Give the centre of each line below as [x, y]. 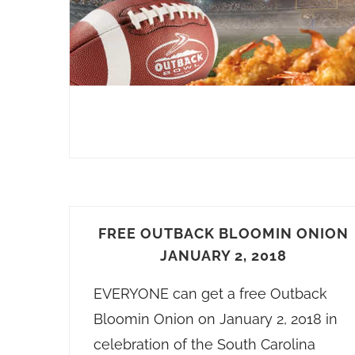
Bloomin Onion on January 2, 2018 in [216, 319]
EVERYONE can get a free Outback [210, 294]
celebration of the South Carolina [204, 344]
